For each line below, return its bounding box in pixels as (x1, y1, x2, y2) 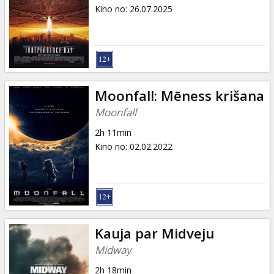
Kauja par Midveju (94, 223, 214, 243)
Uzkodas (24, 46, 74, 63)
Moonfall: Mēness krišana (94, 86, 264, 105)
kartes (24, 10, 61, 27)
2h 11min (94, 126, 131, 138)
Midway (94, 242, 131, 257)
